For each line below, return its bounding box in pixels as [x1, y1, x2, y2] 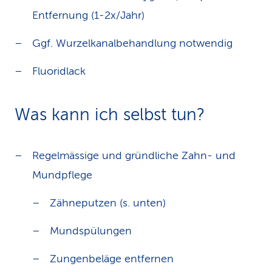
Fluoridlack [32, 65, 86, 77]
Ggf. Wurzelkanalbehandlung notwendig [32, 37, 233, 49]
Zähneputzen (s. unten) [50, 197, 166, 209]
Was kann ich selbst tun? [15, 105, 205, 124]
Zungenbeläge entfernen [50, 253, 174, 265]
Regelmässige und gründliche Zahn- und [32, 149, 236, 161]
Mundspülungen [50, 225, 132, 237]
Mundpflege [32, 169, 92, 181]
